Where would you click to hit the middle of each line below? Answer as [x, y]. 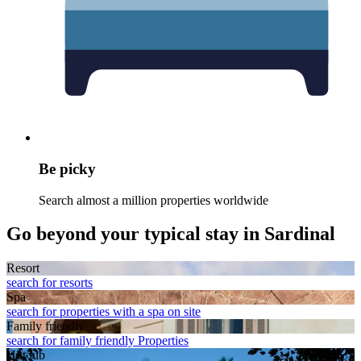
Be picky [67, 168]
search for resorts [50, 283]
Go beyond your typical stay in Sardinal [171, 234]
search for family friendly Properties [98, 341]
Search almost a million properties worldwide [154, 200]
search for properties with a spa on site [104, 312]
